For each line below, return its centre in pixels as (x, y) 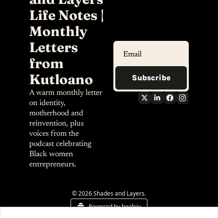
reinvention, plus (56, 124)
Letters (54, 47)
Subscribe (151, 77)
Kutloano (61, 80)
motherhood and (56, 114)
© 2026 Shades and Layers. (109, 194)
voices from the (54, 134)
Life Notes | (67, 15)
